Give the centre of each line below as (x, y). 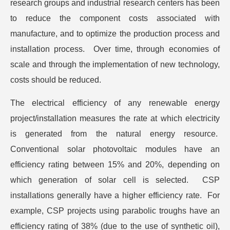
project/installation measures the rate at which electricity (115, 119)
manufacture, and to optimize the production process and (115, 34)
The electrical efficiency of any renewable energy (115, 103)
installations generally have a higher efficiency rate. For (115, 196)
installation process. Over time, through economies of (115, 49)
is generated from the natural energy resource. (115, 134)
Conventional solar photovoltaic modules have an (115, 149)
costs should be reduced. (56, 80)
